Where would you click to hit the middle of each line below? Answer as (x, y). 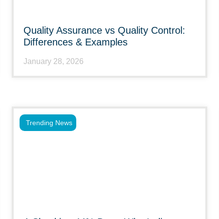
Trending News (49, 123)
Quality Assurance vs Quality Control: (104, 30)
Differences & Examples (76, 42)
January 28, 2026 (54, 61)
